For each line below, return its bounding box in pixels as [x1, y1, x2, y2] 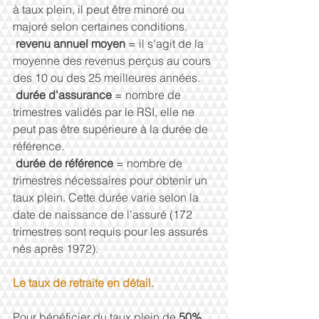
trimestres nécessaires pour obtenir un [13, 172, 210, 187]
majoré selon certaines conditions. [13, 19, 187, 33]
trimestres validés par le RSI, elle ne [13, 104, 197, 119]
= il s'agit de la [128, 36, 206, 51]
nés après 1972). [13, 241, 98, 256]
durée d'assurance [16, 87, 115, 102]
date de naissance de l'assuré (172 [13, 206, 195, 221]
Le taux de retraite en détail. [13, 275, 154, 290]
